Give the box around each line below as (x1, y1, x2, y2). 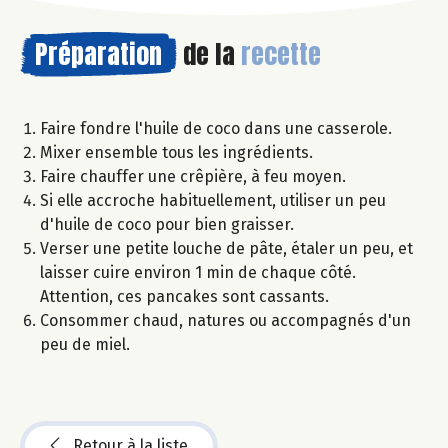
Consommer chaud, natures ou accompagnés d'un (40, 311, 411, 331)
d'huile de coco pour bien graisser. (40, 215, 294, 235)
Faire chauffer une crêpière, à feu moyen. (40, 167, 346, 187)
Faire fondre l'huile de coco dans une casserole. (40, 119, 392, 139)
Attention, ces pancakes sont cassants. (40, 287, 329, 307)
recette (241, 34, 321, 75)
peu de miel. (40, 335, 130, 355)
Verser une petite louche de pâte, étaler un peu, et (40, 239, 413, 259)
